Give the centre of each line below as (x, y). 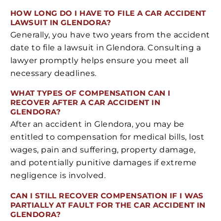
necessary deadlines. (54, 73)
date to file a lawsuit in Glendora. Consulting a (106, 47)
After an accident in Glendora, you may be (97, 124)
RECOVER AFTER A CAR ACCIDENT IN (85, 103)
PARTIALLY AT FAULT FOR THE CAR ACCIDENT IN (108, 205)
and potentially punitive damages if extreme (104, 163)
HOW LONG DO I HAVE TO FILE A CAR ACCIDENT (108, 13)
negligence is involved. (58, 176)
